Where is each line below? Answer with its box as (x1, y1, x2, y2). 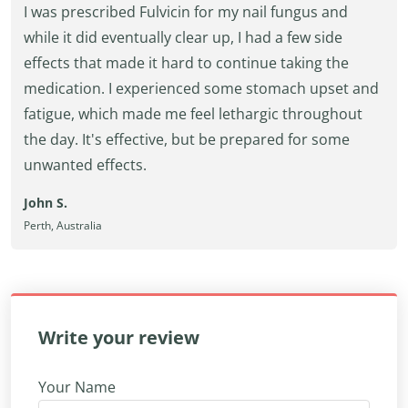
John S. (24, 194, 67, 211)
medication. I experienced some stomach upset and (24, 78, 379, 98)
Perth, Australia (24, 218, 102, 233)
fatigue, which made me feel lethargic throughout (24, 104, 362, 124)
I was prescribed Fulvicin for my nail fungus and (24, 2, 348, 22)
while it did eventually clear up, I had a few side (24, 27, 342, 47)
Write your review (38, 325, 199, 350)
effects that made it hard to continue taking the (24, 53, 349, 73)
